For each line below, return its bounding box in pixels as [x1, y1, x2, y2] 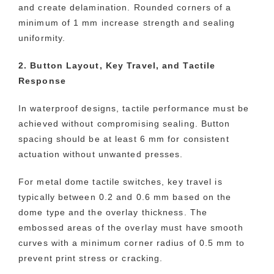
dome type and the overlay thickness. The [18, 207, 208, 217]
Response [18, 75, 66, 86]
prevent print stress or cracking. [18, 253, 163, 263]
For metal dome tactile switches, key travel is [18, 176, 223, 187]
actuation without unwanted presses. [18, 149, 183, 159]
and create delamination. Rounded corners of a [18, 2, 232, 12]
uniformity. [18, 32, 66, 43]
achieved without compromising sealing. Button [18, 118, 231, 128]
